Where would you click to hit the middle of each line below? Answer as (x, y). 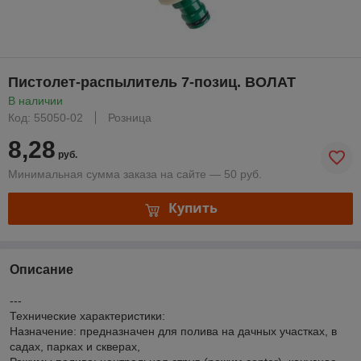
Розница (130, 117)
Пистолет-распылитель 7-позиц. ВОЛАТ (152, 82)
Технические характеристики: (87, 315)
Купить (193, 208)
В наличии (35, 100)
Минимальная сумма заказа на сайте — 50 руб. (135, 174)
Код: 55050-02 (46, 117)
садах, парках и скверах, (75, 346)
